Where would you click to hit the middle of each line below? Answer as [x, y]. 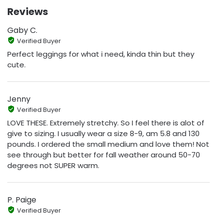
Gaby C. [22, 30]
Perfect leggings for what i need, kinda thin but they [101, 54]
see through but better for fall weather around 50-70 [104, 155]
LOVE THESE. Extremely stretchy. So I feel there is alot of [106, 123]
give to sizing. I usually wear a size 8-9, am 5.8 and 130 [103, 134]
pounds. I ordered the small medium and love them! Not [108, 144]
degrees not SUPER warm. [53, 166]
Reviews [28, 11]
